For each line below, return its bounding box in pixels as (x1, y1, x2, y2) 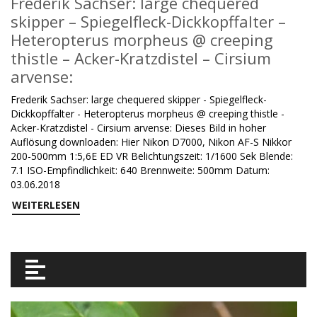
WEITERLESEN (12, 198, 80, 212)
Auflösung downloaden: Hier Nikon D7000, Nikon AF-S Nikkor (11, 135, 292, 149)
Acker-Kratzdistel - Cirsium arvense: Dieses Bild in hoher (11, 121, 266, 134)
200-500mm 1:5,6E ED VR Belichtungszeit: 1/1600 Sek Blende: (11, 149, 293, 163)
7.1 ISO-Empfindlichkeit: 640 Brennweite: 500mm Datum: (11, 163, 270, 177)
